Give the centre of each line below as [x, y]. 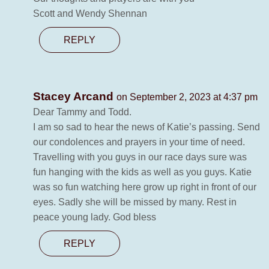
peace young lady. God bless [95, 217]
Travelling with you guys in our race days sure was [140, 157]
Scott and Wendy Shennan [90, 14]
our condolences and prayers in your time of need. [139, 142]
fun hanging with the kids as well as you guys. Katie [142, 172]
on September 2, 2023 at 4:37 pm [187, 97]
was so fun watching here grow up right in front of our [145, 187]
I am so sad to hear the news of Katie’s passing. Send [147, 127]
